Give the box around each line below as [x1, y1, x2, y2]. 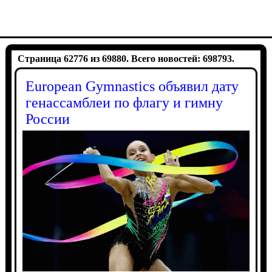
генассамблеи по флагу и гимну [25, 95, 223, 110]
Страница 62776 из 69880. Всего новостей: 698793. [17, 53, 234, 64]
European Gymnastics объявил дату [25, 78, 239, 94]
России [25, 111, 70, 127]
